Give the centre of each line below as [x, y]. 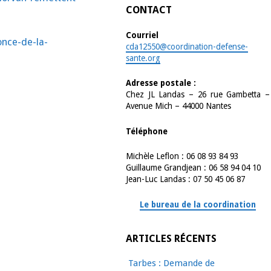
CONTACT [149, 10]
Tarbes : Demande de [172, 263]
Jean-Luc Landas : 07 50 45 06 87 [186, 179]
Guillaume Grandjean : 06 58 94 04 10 [194, 168]
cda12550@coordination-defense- [187, 46]
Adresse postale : [161, 83]
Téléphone [147, 131]
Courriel [142, 35]
